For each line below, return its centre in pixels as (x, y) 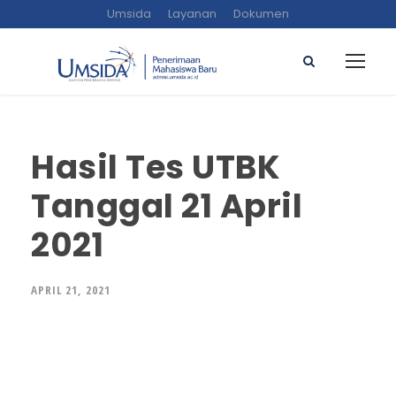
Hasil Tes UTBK (156, 167)
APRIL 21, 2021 (71, 290)
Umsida (129, 14)
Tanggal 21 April (167, 206)
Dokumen (261, 14)
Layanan (192, 14)
